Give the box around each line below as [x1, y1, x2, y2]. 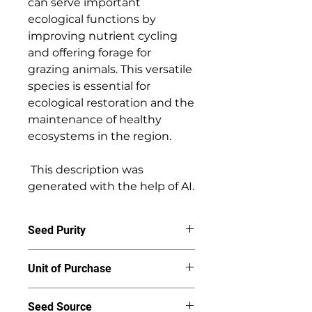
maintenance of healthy [28, 113, 162, 126]
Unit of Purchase [28, 262, 111, 275]
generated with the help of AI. [28, 180, 194, 193]
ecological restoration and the [28, 96, 194, 109]
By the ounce [28, 288, 93, 301]
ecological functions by [28, 13, 156, 26]
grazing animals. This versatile [28, 63, 192, 76]
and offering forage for [28, 46, 151, 59]
